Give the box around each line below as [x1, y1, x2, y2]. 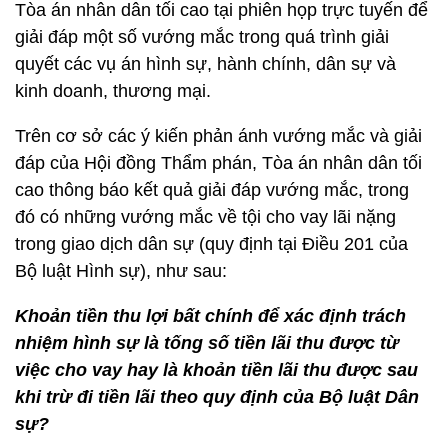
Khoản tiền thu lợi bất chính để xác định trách [15, 306, 406, 326]
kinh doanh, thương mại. [15, 81, 211, 101]
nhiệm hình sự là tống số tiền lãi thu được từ [15, 333, 399, 353]
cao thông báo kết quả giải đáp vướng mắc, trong [15, 180, 409, 200]
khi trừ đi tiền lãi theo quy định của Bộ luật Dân [15, 387, 419, 407]
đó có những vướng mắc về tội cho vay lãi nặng [15, 207, 396, 227]
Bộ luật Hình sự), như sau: [15, 261, 227, 281]
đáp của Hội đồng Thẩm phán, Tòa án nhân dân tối [15, 153, 422, 173]
